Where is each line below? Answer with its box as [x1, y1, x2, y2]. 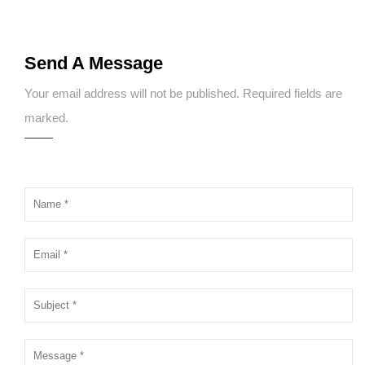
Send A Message [24, 53, 163, 73]
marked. [24, 111, 68, 125]
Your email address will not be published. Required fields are [24, 86, 342, 100]
